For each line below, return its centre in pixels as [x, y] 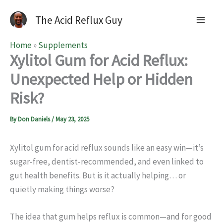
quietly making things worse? [62, 189]
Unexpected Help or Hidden [101, 79]
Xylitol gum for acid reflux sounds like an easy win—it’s [107, 148]
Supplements [63, 45]
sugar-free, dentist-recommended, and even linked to [107, 162]
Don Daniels [35, 119]
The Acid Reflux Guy [79, 20]
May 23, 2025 [72, 119]
